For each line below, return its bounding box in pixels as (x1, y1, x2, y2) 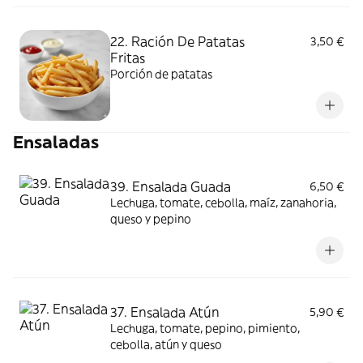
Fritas (110, 49, 145, 66)
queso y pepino (110, 211, 191, 226)
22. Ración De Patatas (110, 33, 245, 49)
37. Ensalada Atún (110, 304, 220, 320)
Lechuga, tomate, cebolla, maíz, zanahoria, (110, 195, 336, 210)
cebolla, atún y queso (110, 337, 222, 352)
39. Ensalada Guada (110, 178, 231, 194)
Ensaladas (13, 131, 99, 153)
